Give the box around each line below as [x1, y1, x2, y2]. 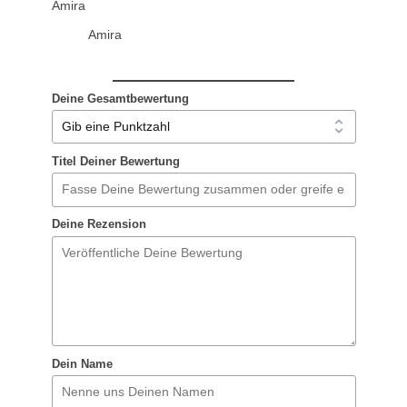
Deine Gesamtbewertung [51, 93, 189, 105]
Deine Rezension [51, 218, 146, 232]
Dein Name [51, 357, 113, 371]
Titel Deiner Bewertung [51, 155, 180, 169]
